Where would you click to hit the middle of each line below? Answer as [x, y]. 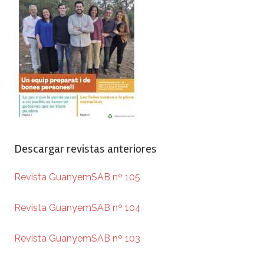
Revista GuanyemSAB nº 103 [77, 239]
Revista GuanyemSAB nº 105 [77, 177]
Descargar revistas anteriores [85, 149]
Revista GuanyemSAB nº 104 [77, 208]
